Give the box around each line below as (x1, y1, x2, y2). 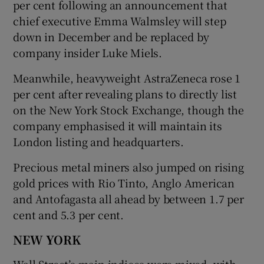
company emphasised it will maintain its (13, 117, 222, 133)
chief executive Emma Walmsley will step (13, 12, 226, 28)
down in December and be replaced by (13, 28, 209, 44)
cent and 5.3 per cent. (13, 206, 124, 222)
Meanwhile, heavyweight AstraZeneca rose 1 (13, 70, 241, 85)
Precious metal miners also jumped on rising (13, 159, 244, 174)
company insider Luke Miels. (13, 44, 163, 60)
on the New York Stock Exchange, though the (13, 101, 245, 117)
